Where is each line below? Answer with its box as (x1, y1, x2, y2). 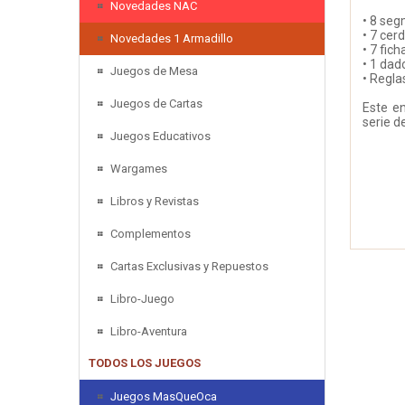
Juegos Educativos (110, 128, 211, 143)
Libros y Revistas (110, 193, 199, 208)
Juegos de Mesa (110, 63, 198, 78)
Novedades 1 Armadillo (110, 31, 233, 45)
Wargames (110, 161, 167, 175)
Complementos (110, 226, 191, 240)
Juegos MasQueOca (110, 389, 217, 403)
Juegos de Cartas (110, 96, 202, 110)
